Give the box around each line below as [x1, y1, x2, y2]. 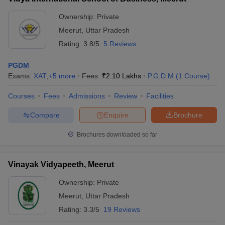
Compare [30, 110, 60, 119]
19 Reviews [103, 205, 140, 213]
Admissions [69, 92, 105, 100]
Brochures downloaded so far [75, 131, 157, 138]
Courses [8, 92, 35, 100]
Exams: [8, 72, 34, 80]
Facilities [146, 92, 174, 100]
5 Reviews [103, 40, 136, 48]
